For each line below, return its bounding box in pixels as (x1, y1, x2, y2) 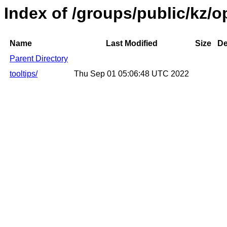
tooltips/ (10, 69, 37, 79)
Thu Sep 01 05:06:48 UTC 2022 (74, 69, 189, 79)
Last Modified (105, 39, 158, 48)
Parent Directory (10, 54, 68, 63)
